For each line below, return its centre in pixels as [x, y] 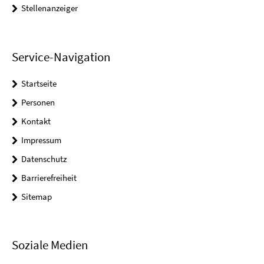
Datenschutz [44, 159]
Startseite [39, 83]
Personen [38, 102]
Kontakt [36, 121]
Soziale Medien [50, 245]
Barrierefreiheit [49, 177]
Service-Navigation [61, 57]
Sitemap [37, 196]
